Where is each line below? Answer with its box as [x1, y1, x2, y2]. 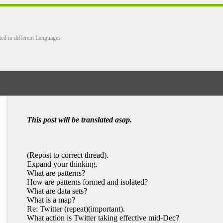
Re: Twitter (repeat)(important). [27, 205, 125, 213]
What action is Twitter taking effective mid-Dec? [27, 214, 179, 222]
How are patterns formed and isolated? [27, 178, 148, 186]
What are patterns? [27, 169, 85, 177]
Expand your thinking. [27, 160, 98, 168]
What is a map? [27, 196, 75, 204]
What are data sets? [27, 187, 87, 195]
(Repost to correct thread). [27, 151, 109, 159]
